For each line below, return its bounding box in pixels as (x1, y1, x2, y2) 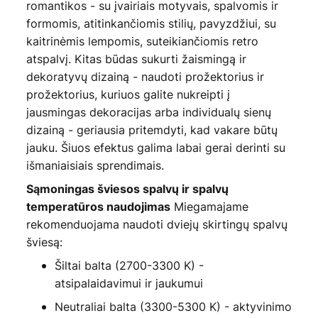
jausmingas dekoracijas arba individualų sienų (26, 104, 271, 121)
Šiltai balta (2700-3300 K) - (54, 258, 204, 274)
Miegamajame (170, 199, 248, 215)
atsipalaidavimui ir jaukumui (54, 275, 203, 292)
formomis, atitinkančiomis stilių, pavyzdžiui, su (26, 16, 276, 32)
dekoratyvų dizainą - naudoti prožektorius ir (26, 69, 264, 85)
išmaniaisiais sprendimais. (26, 158, 164, 174)
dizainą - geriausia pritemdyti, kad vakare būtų (26, 122, 278, 138)
